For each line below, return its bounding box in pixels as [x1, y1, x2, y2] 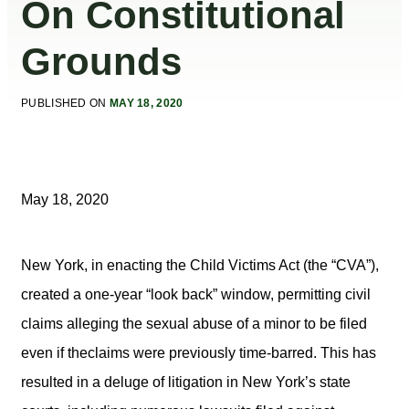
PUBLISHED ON [21, 96, 107, 110]
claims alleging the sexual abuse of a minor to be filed [21, 315, 367, 331]
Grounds [21, 39, 182, 83]
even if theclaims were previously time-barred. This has [21, 344, 376, 361]
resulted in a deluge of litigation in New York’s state [21, 373, 351, 390]
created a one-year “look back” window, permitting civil [21, 286, 371, 302]
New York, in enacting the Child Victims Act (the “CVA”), [21, 257, 379, 273]
